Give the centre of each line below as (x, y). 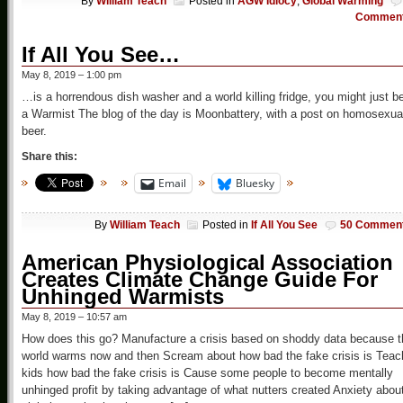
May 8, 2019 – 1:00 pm (72, 75)
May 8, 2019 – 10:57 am (74, 316)
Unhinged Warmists (123, 296)
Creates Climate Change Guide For (200, 279)
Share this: (49, 157)
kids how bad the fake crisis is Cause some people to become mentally (207, 372)
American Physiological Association (207, 262)
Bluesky (255, 184)
